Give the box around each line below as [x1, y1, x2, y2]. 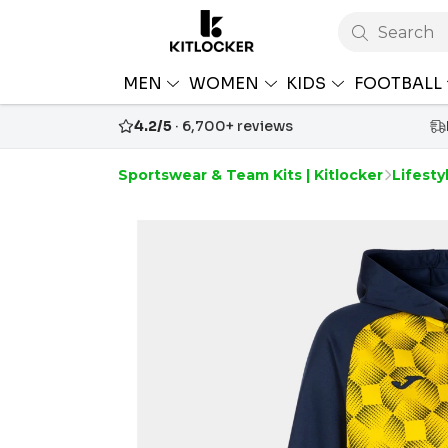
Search [378, 23, 434, 43]
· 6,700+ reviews [172, 118, 293, 136]
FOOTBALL [353, 72, 446, 94]
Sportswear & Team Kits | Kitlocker [118, 166, 383, 185]
